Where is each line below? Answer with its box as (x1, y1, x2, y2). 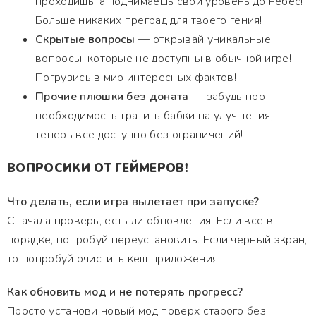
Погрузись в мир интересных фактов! (35, 70, 236, 85)
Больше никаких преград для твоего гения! (35, 13, 262, 28)
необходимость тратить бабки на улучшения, (35, 108, 274, 123)
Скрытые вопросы (35, 32, 135, 47)
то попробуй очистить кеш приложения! (7, 251, 221, 267)
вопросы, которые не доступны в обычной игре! (35, 51, 292, 66)
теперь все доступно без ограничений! (35, 127, 243, 142)
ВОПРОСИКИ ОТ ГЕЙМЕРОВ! (7, 160, 189, 176)
